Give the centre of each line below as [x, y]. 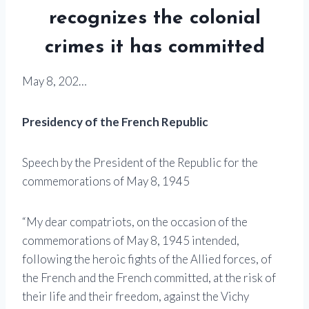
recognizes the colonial [154, 19]
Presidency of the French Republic [115, 122]
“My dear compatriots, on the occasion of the [135, 222]
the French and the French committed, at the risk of [149, 278]
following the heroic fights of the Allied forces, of [147, 259]
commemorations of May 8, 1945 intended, [131, 241]
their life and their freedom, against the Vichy [136, 297]
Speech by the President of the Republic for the [140, 163]
